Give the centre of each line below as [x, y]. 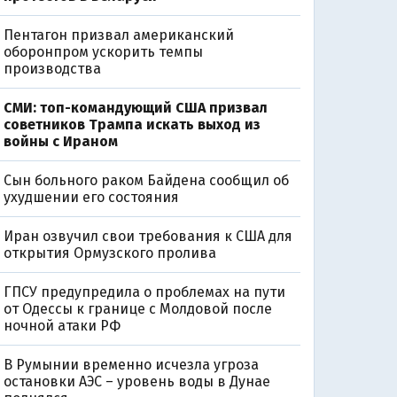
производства [52, 69]
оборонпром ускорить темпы [103, 52]
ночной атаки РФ [62, 326]
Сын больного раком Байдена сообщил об [146, 181]
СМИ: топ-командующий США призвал [135, 108]
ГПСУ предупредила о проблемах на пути [144, 292]
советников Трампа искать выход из [132, 125]
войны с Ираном [60, 142]
